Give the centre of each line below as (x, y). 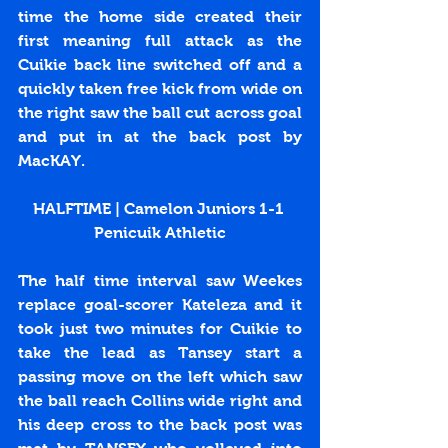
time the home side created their (160, 17)
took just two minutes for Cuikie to (160, 329)
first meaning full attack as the (160, 41)
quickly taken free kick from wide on (160, 89)
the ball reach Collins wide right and (160, 401)
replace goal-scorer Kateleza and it (160, 305)
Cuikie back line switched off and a (160, 65)
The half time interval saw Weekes (160, 281)
